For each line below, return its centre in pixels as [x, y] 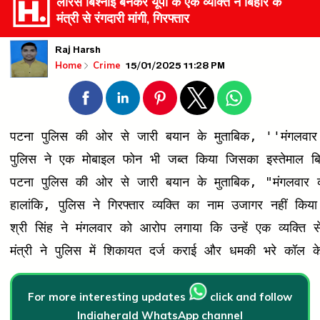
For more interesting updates [108, 297]
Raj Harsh [78, 52]
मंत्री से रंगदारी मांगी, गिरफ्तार [123, 19]
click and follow [250, 297]
